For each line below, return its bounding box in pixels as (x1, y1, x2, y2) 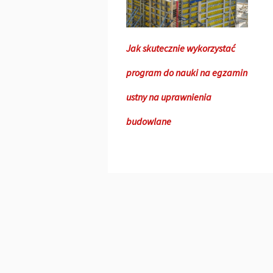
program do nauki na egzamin (126, 66, 247, 79)
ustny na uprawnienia (126, 90, 211, 103)
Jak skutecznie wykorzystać (126, 41, 235, 54)
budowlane (126, 115, 171, 127)
